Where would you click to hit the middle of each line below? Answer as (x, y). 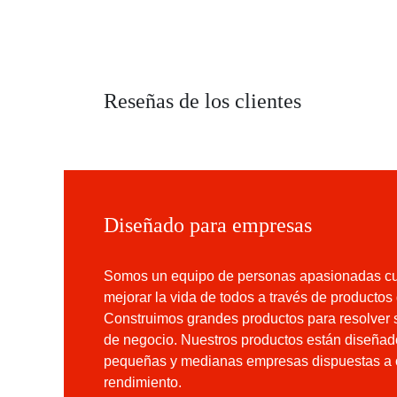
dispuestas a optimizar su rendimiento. (230, 383)
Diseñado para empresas (222, 225)
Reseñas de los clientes (213, 101)
